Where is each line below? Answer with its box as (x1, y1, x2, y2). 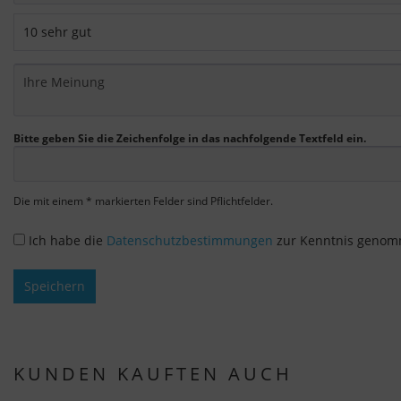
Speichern (24, 277, 85, 295)
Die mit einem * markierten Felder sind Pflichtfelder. (13, 193, 273, 209)
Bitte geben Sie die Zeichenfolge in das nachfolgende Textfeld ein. (13, 131, 366, 147)
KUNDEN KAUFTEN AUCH (13, 362, 293, 387)
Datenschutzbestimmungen (107, 232, 273, 250)
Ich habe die (29, 232, 107, 250)
